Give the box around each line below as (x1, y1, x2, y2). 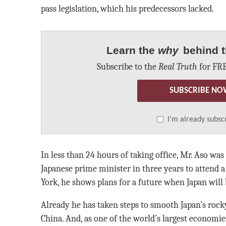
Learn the (106, 44, 158, 56)
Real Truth (158, 61, 198, 72)
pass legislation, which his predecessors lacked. (40, 4, 214, 14)
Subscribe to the (97, 61, 159, 72)
